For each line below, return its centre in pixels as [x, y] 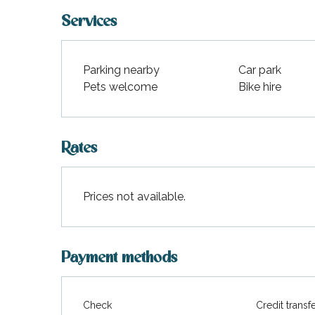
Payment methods [120, 258]
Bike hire [260, 86]
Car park [260, 70]
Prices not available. [135, 196]
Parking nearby [122, 70]
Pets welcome [121, 86]
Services [89, 22]
